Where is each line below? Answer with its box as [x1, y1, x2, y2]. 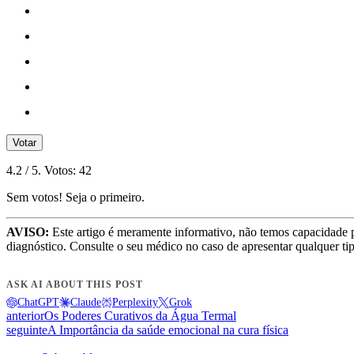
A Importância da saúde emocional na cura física [47, 323, 288, 337]
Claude [70, 296, 101, 309]
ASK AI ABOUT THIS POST [6, 279, 144, 291]
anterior [6, 309, 44, 323]
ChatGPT [17, 296, 59, 309]
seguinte [6, 323, 47, 337]
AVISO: [6, 225, 49, 239]
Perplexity [112, 296, 158, 309]
